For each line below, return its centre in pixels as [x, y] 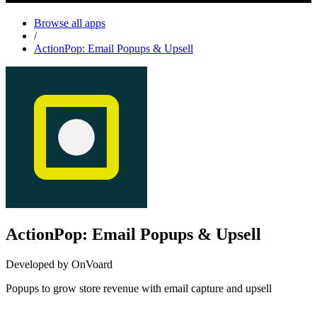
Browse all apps [70, 23]
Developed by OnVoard [59, 264]
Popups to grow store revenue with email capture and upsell [139, 288]
